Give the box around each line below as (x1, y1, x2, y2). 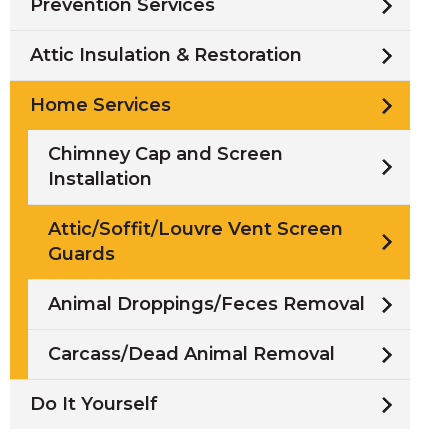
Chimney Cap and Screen (48, 143, 283, 165)
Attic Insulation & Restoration (30, 44, 302, 66)
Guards (48, 243, 115, 265)
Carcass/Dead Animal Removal (48, 343, 335, 365)
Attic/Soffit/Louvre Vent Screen (48, 218, 343, 240)
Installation (48, 168, 152, 190)
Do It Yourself (30, 393, 158, 415)
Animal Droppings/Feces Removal (48, 293, 365, 315)
